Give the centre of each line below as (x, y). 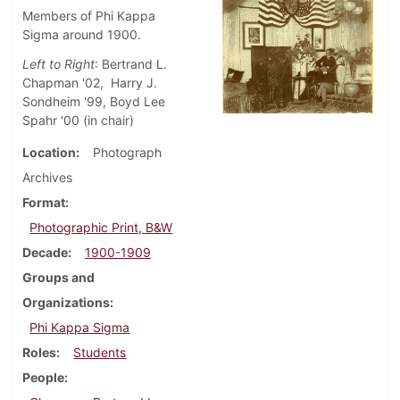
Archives (47, 178)
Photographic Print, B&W (101, 228)
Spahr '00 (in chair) (78, 121)
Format (44, 203)
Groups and (58, 278)
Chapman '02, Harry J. (90, 83)
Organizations (66, 303)
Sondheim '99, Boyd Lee (94, 102)
